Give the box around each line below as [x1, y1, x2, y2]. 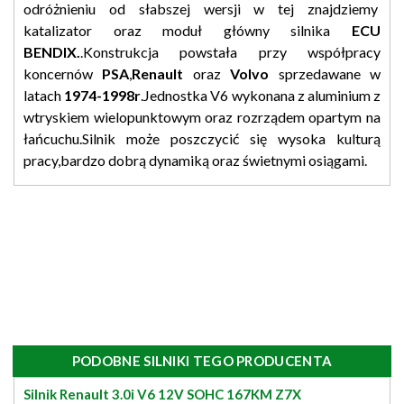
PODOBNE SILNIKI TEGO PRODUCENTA [71, 352, 333, 369]
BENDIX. [23, 42, 80, 60]
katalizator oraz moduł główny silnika [23, 21, 352, 39]
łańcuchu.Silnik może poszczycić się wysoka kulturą [23, 129, 381, 147]
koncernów [23, 64, 103, 82]
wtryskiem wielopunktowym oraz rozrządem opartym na [23, 107, 381, 125]
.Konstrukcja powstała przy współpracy [80, 42, 381, 60]
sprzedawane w [269, 64, 381, 82]
